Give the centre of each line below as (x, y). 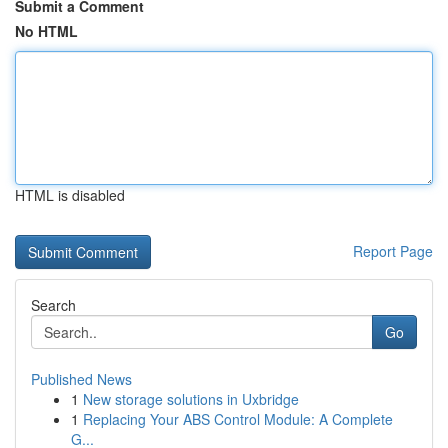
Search (53, 305)
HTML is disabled (70, 195)
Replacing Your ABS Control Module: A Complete (238, 419)
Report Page (393, 251)
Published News (81, 379)
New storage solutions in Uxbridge (191, 399)
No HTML (46, 31)
